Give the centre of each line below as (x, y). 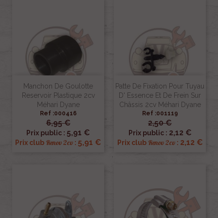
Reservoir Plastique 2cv (58, 96)
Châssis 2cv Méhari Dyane (160, 105)
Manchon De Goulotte (58, 86)
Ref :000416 (58, 114)
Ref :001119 (160, 114)
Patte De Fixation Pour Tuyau (160, 86)
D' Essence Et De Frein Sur (160, 96)
